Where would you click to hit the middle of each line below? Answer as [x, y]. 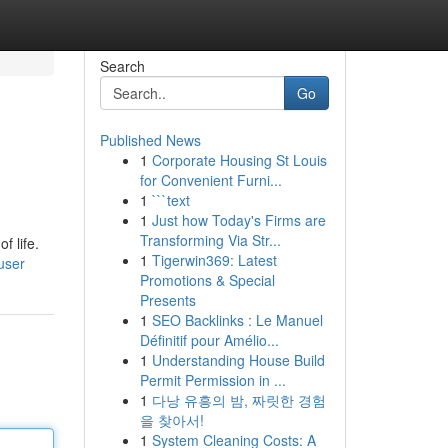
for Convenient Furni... [210, 180]
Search [122, 66]
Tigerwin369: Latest [214, 260]
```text [170, 200]
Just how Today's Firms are [238, 220]
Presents [167, 300]
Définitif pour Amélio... [209, 340]
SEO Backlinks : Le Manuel [237, 320]
